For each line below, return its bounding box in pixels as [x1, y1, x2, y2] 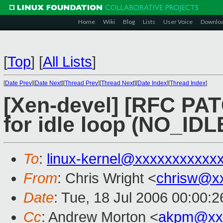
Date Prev [5, 80, 32, 87]
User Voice [163, 18, 193, 25]
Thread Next [101, 80, 134, 87]
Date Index [137, 80, 167, 87]
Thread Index [170, 80, 206, 87]
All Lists [43, 54, 92, 70]
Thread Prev [65, 80, 98, 87]
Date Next [35, 80, 62, 87]
